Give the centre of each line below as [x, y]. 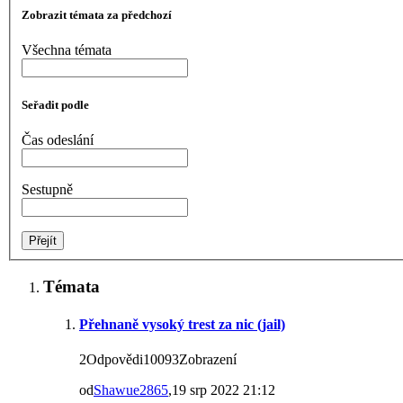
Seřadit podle [55, 104]
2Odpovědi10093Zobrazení [158, 359]
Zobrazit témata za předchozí [97, 15]
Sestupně [47, 189]
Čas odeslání [58, 139]
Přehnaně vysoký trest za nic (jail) [182, 324]
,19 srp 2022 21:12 [222, 390]
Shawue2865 [131, 390]
